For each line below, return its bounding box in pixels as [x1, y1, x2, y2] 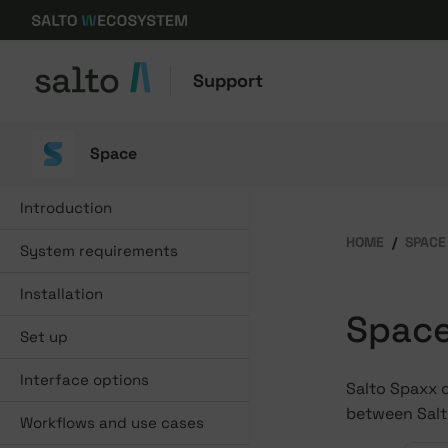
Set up [20, 327, 68, 346]
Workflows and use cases [20, 413, 204, 432]
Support [193, 69, 263, 92]
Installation [20, 284, 103, 303]
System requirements [20, 241, 178, 260]
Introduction [20, 198, 112, 217]
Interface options [20, 370, 149, 389]
